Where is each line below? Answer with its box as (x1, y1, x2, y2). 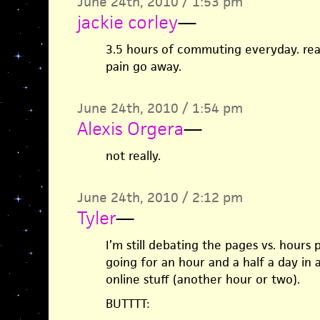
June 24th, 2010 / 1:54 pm (76, 99, 243, 117)
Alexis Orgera (76, 117, 184, 140)
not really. (105, 148, 161, 164)
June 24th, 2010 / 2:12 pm (76, 189, 243, 206)
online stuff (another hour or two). (105, 271, 300, 287)
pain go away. (105, 59, 181, 74)
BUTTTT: (105, 296, 149, 311)
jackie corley (76, 11, 178, 34)
